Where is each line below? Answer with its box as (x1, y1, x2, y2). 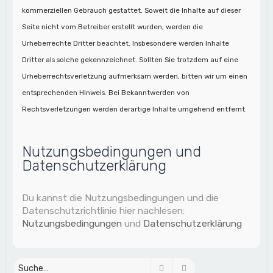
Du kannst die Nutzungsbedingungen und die (22, 191, 219, 204)
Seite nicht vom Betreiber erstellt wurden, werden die (22, 22, 204, 31)
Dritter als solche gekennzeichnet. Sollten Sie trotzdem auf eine (22, 55, 239, 64)
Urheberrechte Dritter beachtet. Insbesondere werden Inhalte (22, 38, 230, 48)
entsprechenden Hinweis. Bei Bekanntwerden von (22, 88, 190, 97)
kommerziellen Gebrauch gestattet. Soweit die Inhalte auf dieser (22, 5, 241, 15)
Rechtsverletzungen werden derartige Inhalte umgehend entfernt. (22, 104, 247, 113)
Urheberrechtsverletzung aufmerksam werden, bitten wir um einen (22, 71, 248, 80)
